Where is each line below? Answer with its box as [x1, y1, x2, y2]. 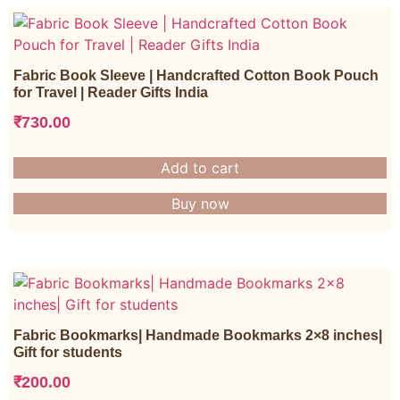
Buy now [171, 195, 229, 212]
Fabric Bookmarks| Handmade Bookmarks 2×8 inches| [13, 328, 382, 343]
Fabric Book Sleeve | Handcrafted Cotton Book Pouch [13, 68, 379, 83]
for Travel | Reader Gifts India [13, 85, 208, 100]
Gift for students [13, 345, 122, 360]
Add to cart [161, 159, 239, 177]
